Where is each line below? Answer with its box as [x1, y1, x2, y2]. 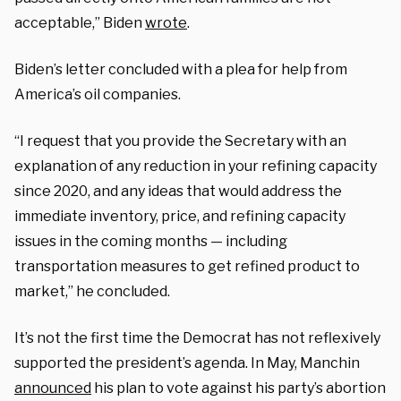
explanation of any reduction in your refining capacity [14, 157, 377, 175]
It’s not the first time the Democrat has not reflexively [14, 328, 380, 346]
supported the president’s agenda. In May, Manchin [14, 354, 360, 371]
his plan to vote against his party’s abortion [91, 379, 386, 397]
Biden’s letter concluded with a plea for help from [14, 60, 347, 78]
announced [14, 379, 91, 397]
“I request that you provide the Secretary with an [14, 132, 346, 149]
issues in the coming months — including [14, 232, 287, 250]
